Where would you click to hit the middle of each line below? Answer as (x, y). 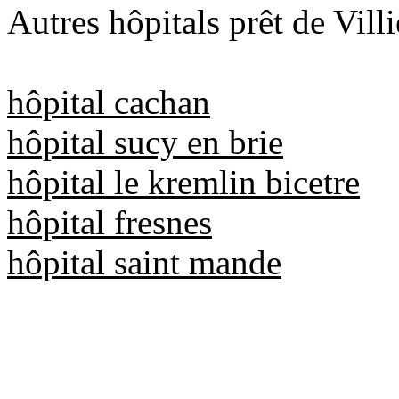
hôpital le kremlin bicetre (183, 182)
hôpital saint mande (144, 262)
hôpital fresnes (110, 222)
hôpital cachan (109, 102)
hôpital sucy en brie (145, 142)
